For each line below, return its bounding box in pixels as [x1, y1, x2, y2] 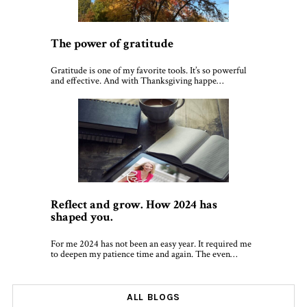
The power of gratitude [51, 36, 173, 52]
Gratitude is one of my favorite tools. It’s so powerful [51, 64, 246, 77]
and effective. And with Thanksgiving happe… [51, 74, 223, 87]
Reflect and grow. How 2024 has [51, 197, 217, 213]
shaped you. [51, 209, 113, 225]
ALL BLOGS [126, 291, 181, 303]
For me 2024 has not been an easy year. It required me [51, 237, 251, 250]
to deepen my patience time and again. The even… [51, 247, 237, 260]
